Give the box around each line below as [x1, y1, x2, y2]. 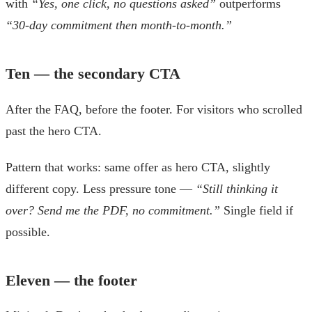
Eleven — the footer [6, 271, 137, 289]
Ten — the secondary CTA [6, 65, 180, 83]
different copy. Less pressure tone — [6, 182, 196, 196]
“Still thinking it [196, 182, 278, 196]
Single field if [220, 203, 293, 218]
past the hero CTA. [6, 123, 102, 138]
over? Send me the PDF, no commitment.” [6, 203, 220, 218]
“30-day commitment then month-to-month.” [6, 18, 232, 33]
